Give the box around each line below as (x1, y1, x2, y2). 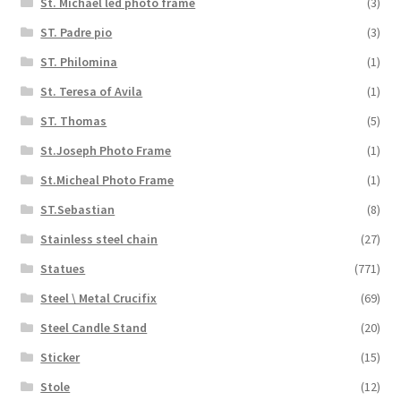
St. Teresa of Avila (40, 83, 143, 100)
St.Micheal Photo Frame (40, 172, 175, 189)
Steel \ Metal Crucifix (40, 290, 158, 307)
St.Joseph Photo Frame (40, 142, 172, 159)
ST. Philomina (40, 54, 118, 71)
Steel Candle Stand (40, 320, 148, 337)
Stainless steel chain (40, 231, 158, 248)
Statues (40, 260, 86, 277)
